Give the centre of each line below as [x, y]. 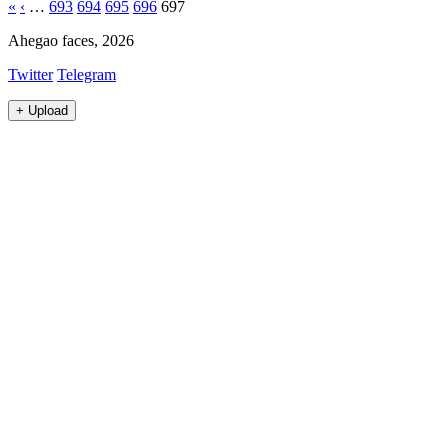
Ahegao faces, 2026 [71, 41]
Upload [48, 111]
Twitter [30, 75]
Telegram [86, 75]
